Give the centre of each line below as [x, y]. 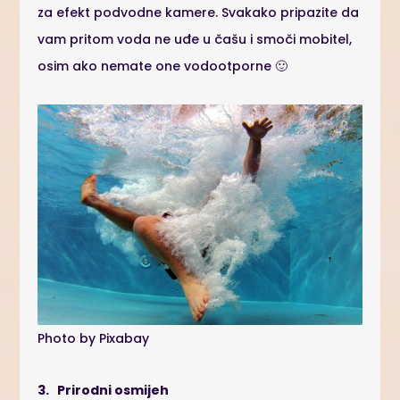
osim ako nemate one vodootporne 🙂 [163, 66]
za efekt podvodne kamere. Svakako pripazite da [199, 12]
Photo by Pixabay [94, 338]
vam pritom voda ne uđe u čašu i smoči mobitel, [195, 39]
